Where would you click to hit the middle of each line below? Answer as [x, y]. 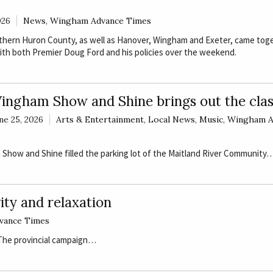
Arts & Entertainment [100, 120]
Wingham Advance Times [100, 21]
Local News [171, 120]
